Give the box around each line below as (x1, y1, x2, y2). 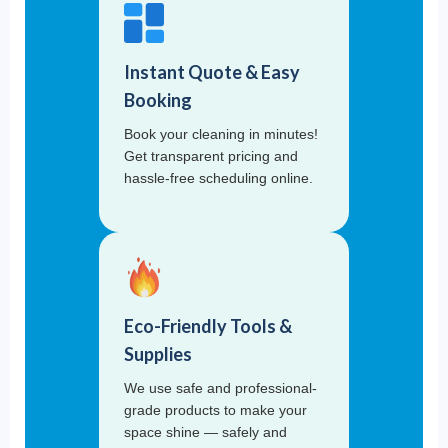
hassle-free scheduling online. (124, 170, 313, 187)
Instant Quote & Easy (124, 61, 300, 84)
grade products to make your (124, 402, 307, 419)
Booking (124, 89, 192, 112)
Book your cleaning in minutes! (124, 126, 318, 143)
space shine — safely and (124, 424, 287, 441)
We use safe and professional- (124, 380, 317, 397)
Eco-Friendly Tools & (124, 315, 292, 338)
